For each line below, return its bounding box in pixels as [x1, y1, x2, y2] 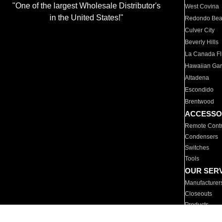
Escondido [185, 86, 214, 93]
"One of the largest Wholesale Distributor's [12, 1, 161, 10]
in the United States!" [49, 13, 123, 22]
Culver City [185, 27, 215, 34]
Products [185, 201, 209, 208]
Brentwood [185, 98, 215, 105]
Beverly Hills [185, 39, 219, 46]
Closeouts [185, 190, 213, 197]
